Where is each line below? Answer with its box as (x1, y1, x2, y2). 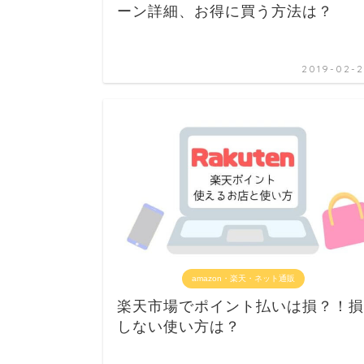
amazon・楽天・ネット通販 (191, 273, 295, 283)
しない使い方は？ (117, 318, 240, 335)
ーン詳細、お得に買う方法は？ (117, 3, 333, 20)
